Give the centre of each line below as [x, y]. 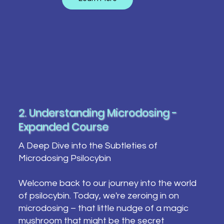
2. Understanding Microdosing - [97, 113]
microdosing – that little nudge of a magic [103, 208]
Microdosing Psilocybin [64, 158]
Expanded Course [63, 127]
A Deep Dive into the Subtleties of [88, 145]
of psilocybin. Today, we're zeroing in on [98, 195]
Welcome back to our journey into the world [107, 183]
